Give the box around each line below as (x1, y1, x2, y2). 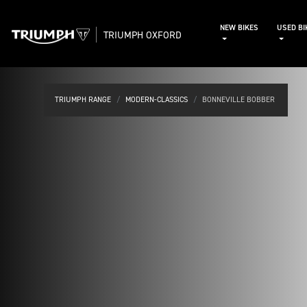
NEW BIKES (220, 23, 258, 33)
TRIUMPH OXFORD (103, 27, 182, 42)
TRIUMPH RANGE (55, 95, 111, 105)
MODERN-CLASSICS (125, 95, 188, 105)
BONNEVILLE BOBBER (202, 95, 277, 105)
